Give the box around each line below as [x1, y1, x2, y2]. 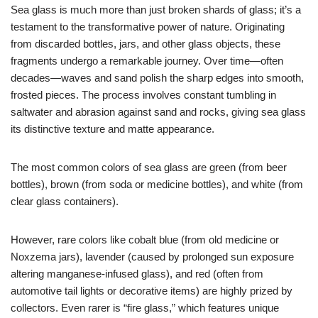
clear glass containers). [11, 195, 119, 207]
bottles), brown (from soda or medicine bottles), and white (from [11, 178, 303, 190]
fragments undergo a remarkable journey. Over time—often [11, 55, 283, 67]
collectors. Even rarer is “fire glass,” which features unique [11, 302, 279, 314]
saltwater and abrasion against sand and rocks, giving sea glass [11, 106, 306, 118]
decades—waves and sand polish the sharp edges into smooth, [11, 72, 304, 84]
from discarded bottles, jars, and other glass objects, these [11, 38, 280, 50]
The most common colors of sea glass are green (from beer [11, 161, 287, 173]
